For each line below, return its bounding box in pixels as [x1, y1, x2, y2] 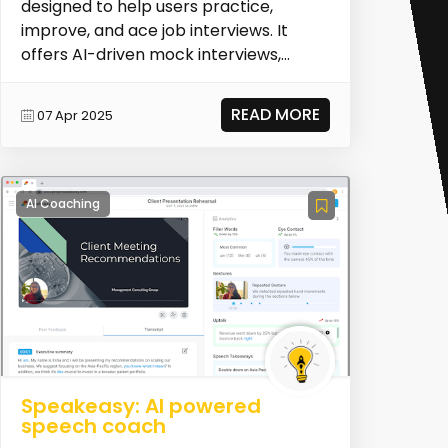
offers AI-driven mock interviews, [20, 43, 281, 67]
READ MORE [231, 103, 321, 127]
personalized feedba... [20, 67, 192, 91]
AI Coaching [25, 195, 100, 213]
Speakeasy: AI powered [20, 392, 261, 421]
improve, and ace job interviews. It [20, 19, 288, 43]
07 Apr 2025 [36, 105, 113, 125]
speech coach [20, 412, 166, 441]
